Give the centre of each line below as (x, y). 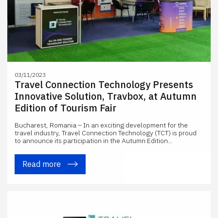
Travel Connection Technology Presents (104, 84)
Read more (43, 164)
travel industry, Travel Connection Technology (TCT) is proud (106, 133)
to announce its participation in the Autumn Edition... (93, 141)
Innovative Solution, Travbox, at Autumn (106, 96)
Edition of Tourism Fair (65, 108)
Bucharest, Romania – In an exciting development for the (101, 125)
